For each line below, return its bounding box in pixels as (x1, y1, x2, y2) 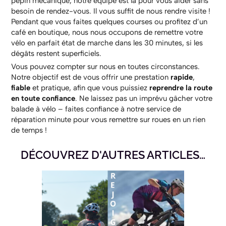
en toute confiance (11, 94, 76, 103)
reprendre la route (149, 83, 213, 93)
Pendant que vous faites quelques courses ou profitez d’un (11, 17, 208, 27)
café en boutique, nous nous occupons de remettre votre (11, 28, 203, 37)
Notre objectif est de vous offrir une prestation (11, 73, 171, 82)
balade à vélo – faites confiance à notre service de (11, 104, 182, 114)
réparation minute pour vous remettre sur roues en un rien (11, 115, 206, 125)
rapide (171, 73, 193, 82)
